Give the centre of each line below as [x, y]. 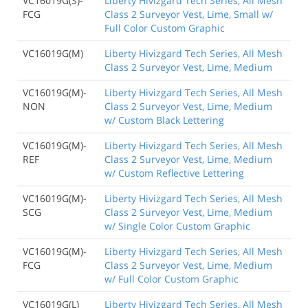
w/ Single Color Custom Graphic [177, 226]
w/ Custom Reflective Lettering [174, 173]
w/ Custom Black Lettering [164, 120]
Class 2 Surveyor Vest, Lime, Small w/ [189, 14]
